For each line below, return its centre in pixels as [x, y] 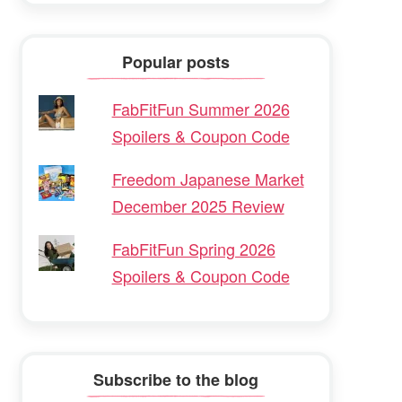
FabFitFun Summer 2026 [201, 108]
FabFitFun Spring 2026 [193, 248]
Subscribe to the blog [176, 380]
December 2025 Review [198, 205]
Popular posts [176, 62]
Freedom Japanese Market [208, 178]
